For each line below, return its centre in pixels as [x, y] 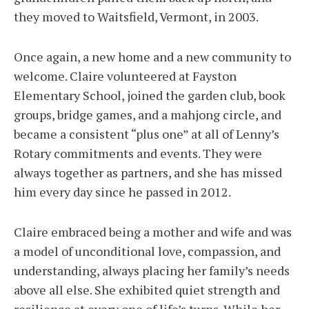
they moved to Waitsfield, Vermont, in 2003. [136, 17]
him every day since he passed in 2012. [122, 192]
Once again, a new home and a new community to [152, 57]
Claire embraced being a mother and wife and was [153, 232]
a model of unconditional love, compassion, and [147, 251]
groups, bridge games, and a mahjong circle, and [148, 115]
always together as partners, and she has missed [148, 173]
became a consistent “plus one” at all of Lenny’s [147, 134]
